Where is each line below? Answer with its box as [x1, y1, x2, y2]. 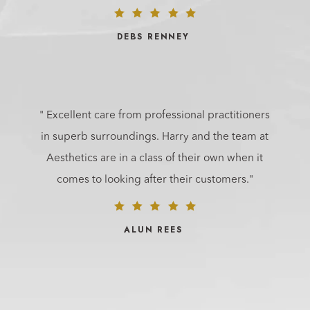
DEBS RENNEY [116, 30, 190, 43]
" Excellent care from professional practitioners [39, 109, 271, 121]
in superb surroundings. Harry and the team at [41, 131, 269, 143]
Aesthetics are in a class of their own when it [46, 152, 264, 164]
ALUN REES [124, 223, 183, 236]
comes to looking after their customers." [56, 174, 253, 185]
